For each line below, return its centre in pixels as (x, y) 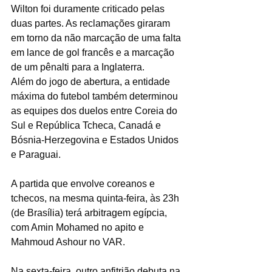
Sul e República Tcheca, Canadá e (87, 125)
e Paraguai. (36, 154)
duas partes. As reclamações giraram (92, 23)
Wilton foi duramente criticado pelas (89, 8)
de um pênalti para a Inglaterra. (78, 67)
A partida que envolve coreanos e (84, 183)
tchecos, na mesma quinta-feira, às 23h (96, 198)
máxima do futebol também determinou (96, 96)
